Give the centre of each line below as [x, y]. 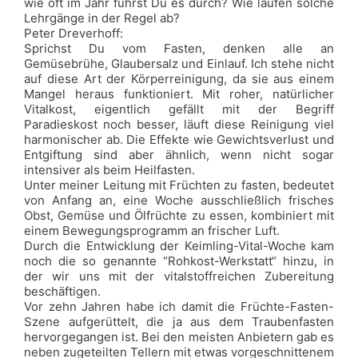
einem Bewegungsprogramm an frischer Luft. [152, 231]
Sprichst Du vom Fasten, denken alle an [179, 48]
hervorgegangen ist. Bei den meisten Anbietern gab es [179, 337]
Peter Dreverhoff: [74, 33]
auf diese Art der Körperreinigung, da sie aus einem [179, 79]
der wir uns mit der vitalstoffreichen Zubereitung [179, 276]
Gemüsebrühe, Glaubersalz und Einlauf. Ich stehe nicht [179, 64]
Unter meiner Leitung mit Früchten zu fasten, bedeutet [179, 185]
